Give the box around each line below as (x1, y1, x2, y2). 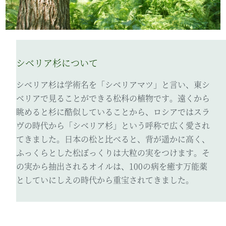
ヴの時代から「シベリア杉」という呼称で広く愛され (16, 119, 210, 131)
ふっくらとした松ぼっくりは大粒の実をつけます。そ (16, 146, 210, 158)
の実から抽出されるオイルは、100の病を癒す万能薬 (16, 160, 208, 172)
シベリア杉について (16, 55, 98, 69)
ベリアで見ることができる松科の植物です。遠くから (16, 92, 210, 104)
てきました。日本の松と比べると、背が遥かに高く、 (16, 133, 210, 145)
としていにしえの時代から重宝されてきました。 (16, 174, 194, 186)
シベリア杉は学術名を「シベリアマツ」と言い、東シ (16, 78, 210, 90)
